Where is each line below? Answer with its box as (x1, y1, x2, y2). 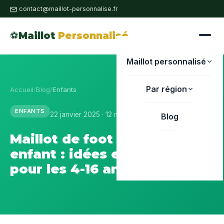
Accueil (10, 85, 33, 93)
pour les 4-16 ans (10, 161, 127, 176)
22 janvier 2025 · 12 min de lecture (49, 110, 159, 118)
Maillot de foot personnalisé (10, 131, 208, 146)
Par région (145, 84, 187, 94)
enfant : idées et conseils (10, 146, 187, 161)
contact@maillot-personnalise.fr (17, 5, 118, 12)
